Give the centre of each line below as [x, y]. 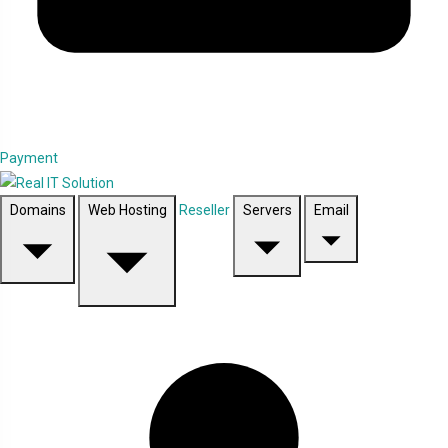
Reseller [206, 210]
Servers [267, 210]
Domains [37, 210]
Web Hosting [127, 210]
